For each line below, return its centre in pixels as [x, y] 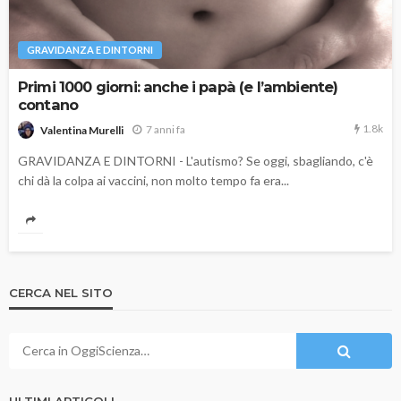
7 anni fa [166, 130]
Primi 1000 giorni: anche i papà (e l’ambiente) [178, 87]
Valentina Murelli [82, 130]
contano [48, 105]
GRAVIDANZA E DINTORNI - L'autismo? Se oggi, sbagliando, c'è [196, 160]
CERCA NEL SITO [61, 292]
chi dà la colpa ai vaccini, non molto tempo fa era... [154, 180]
